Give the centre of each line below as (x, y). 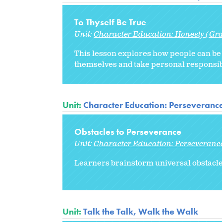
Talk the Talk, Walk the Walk (141, 211)
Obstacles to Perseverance (128, 131)
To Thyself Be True (110, 22)
